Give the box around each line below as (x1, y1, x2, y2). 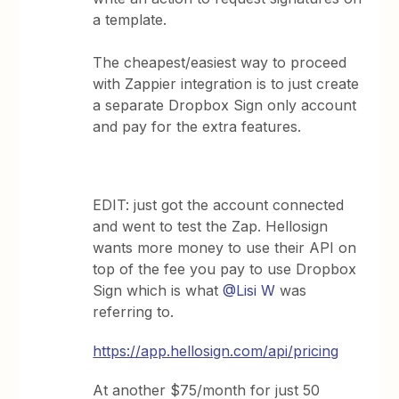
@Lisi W (223, 281, 276, 299)
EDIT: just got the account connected (93, 196, 345, 214)
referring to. (93, 303, 175, 321)
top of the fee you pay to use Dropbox (93, 260, 357, 278)
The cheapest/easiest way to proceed (93, 53, 347, 71)
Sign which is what (93, 281, 224, 299)
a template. (93, 11, 167, 28)
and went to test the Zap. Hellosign (93, 217, 329, 235)
